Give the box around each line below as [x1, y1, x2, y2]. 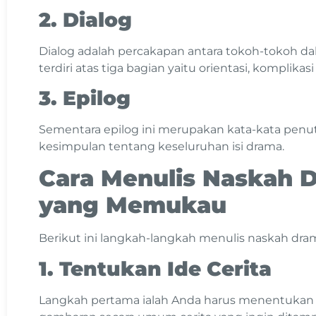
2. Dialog [39, 7, 138, 32]
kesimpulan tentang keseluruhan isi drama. [39, 139, 287, 153]
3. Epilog [39, 85, 130, 110]
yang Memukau [39, 191, 226, 219]
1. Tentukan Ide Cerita [39, 256, 272, 281]
